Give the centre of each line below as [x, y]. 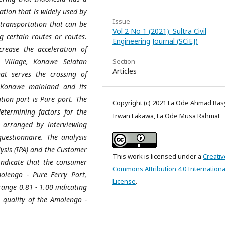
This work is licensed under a [158, 156]
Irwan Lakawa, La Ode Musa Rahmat [166, 116]
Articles [125, 71]
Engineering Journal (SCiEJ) [155, 41]
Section [124, 61]
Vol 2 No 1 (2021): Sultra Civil [159, 31]
